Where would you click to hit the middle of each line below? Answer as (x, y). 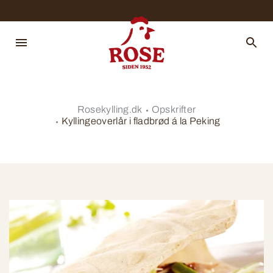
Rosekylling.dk (110, 109)
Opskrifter (174, 109)
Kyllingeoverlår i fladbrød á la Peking (141, 121)
